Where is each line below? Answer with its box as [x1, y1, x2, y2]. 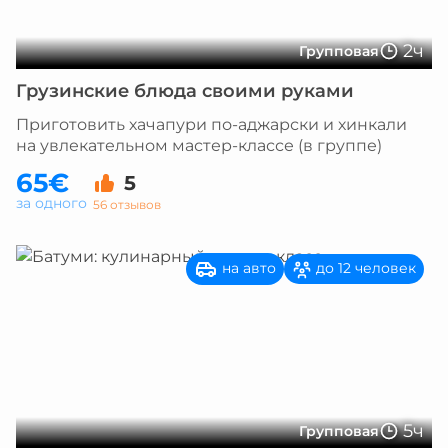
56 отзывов [93, 196, 161, 212]
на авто [218, 258, 276, 277]
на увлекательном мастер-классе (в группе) [16, 136, 382, 155]
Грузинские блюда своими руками [16, 80, 354, 102]
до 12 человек [312, 259, 416, 278]
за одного [16, 194, 87, 212]
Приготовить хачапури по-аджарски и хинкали [16, 115, 407, 134]
